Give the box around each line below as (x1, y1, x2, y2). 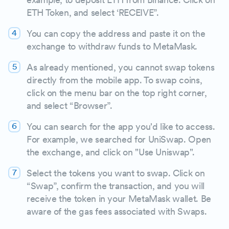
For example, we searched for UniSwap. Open (27, 133, 211, 145)
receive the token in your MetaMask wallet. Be (27, 193, 211, 204)
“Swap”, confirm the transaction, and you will (27, 180, 204, 191)
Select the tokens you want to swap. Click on (27, 167, 205, 178)
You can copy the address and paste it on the (27, 28, 205, 39)
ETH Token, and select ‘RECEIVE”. (27, 7, 159, 18)
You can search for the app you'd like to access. (27, 121, 215, 132)
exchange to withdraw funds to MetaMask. (27, 40, 197, 52)
